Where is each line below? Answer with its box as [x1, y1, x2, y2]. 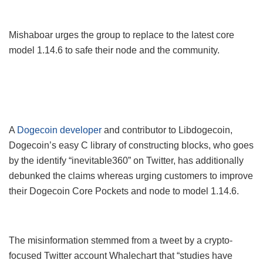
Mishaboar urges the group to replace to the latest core [9, 29, 234, 40]
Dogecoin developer [17, 124, 102, 135]
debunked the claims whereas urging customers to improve [9, 170, 253, 181]
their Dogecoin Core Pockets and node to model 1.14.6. [9, 186, 239, 196]
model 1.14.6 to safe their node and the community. [9, 45, 220, 55]
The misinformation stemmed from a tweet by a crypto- [9, 235, 232, 245]
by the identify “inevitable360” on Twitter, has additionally [9, 155, 244, 166]
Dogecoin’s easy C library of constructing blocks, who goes [9, 140, 254, 150]
